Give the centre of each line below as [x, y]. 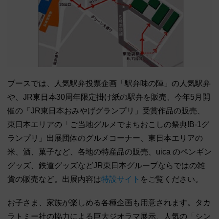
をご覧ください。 [172, 179]
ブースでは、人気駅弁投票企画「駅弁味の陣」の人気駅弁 [109, 83]
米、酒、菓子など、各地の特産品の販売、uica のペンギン [109, 152]
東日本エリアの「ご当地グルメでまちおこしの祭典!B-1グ [108, 124]
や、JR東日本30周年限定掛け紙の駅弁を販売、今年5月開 [109, 97]
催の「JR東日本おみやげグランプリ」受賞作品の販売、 [106, 110]
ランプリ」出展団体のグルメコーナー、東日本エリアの [105, 138]
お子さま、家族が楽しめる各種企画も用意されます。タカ [109, 202]
